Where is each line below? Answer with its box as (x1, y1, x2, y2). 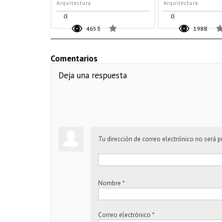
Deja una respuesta (58, 70, 127, 81)
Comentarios (51, 53, 98, 64)
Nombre (98, 179, 121, 187)
